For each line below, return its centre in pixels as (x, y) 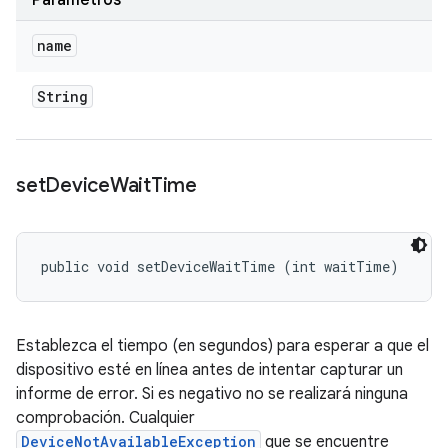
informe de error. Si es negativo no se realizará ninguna (212, 394)
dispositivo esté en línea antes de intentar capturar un (209, 370)
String (62, 96)
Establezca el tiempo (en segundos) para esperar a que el (222, 346)
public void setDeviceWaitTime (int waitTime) (220, 266)
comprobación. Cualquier (105, 418)
